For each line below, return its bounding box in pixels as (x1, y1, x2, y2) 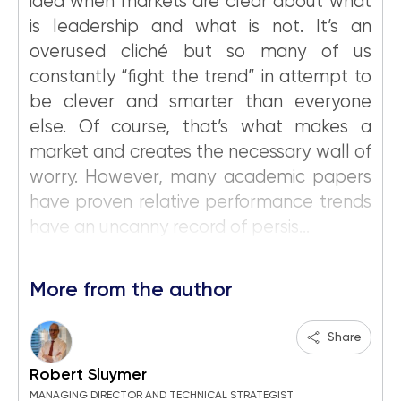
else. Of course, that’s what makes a (30, 118, 371, 137)
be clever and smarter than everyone (30, 93, 371, 112)
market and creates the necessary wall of (30, 143, 371, 162)
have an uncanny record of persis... (30, 218, 310, 237)
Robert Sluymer (30, 367, 147, 383)
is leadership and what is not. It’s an (30, 18, 371, 37)
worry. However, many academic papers (30, 168, 371, 187)
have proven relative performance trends (30, 193, 371, 212)
